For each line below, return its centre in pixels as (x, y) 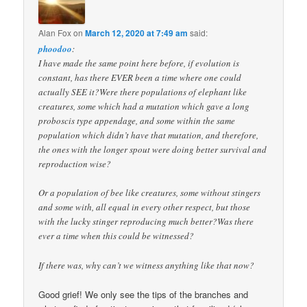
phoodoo (56, 49)
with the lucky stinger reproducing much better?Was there (146, 222)
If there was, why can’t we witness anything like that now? (147, 265)
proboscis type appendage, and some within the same (137, 121)
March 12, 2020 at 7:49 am (137, 33)
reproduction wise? (75, 164)
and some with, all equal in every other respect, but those (145, 207)
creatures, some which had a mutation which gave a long (144, 107)
